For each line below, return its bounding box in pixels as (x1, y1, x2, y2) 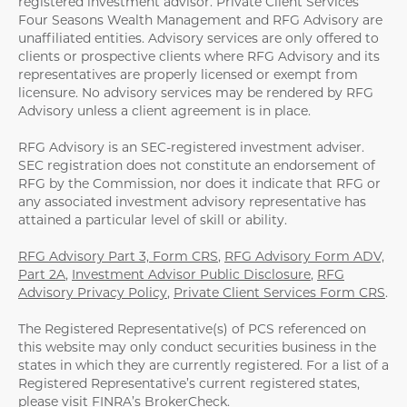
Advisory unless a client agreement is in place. (18, 102, 311, 119)
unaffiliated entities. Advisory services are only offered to (18, 29, 379, 46)
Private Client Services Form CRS (174, 283, 385, 301)
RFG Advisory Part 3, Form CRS (18, 247, 218, 264)
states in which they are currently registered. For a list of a (18, 356, 389, 373)
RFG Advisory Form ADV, (224, 247, 384, 264)
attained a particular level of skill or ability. (18, 211, 291, 228)
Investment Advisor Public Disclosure (72, 265, 311, 283)
